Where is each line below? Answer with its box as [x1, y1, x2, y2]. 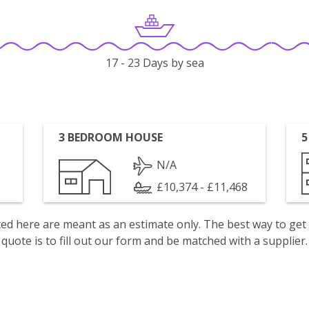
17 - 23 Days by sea [105, 55, 204, 71]
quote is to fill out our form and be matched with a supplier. [1, 233, 308, 248]
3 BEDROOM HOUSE [59, 130, 163, 145]
